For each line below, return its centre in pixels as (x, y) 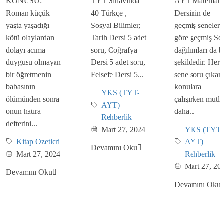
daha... (185, 111)
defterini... (22, 123)
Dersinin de (192, 13)
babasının (21, 86)
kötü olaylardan (30, 37)
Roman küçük (28, 13)
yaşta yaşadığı (27, 25)
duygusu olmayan (33, 62)
